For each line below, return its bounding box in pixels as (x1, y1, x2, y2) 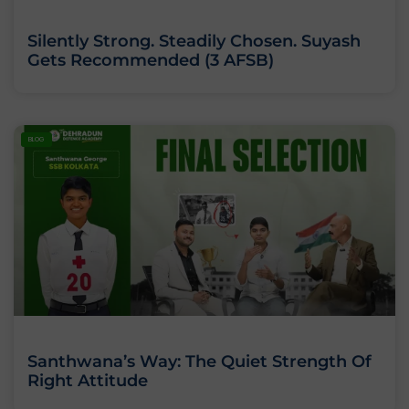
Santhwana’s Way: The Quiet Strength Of (27, 351, 372, 372)
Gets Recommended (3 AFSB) (27, 50, 274, 71)
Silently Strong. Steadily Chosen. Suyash (27, 31, 361, 52)
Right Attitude (27, 371, 148, 392)
